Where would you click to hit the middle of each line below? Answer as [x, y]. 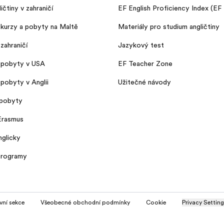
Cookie [156, 202]
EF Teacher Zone [145, 63]
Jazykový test [141, 45]
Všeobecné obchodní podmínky [85, 202]
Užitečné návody [144, 82]
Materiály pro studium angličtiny [169, 26]
